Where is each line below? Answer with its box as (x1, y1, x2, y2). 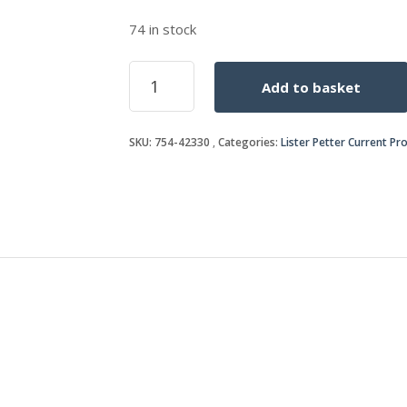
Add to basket (261, 77, 361, 96)
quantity (127, 78, 188, 97)
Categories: (217, 134, 281, 150)
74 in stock (128, 19, 196, 38)
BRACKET (127, 59, 189, 78)
